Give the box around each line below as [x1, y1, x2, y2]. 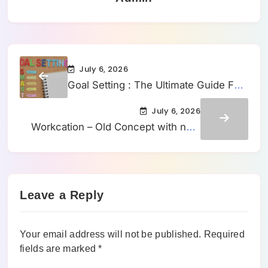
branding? [154, 135, 200, 148]
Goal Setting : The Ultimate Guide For [68, 78, 243, 91]
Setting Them [68, 93, 131, 106]
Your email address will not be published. [20, 229, 202, 239]
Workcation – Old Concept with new [31, 120, 200, 133]
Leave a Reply [20, 188, 104, 202]
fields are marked [20, 243, 99, 254]
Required [203, 229, 245, 239]
